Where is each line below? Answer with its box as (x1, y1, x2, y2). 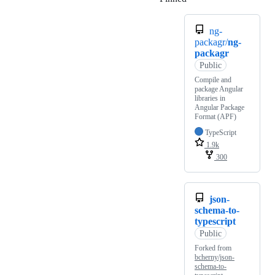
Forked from (195, 244, 231, 253)
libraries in (195, 94, 225, 103)
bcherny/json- (195, 253, 234, 262)
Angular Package (195, 103, 244, 112)
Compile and (195, 76, 231, 85)
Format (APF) (195, 112, 236, 122)
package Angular (195, 85, 243, 94)
